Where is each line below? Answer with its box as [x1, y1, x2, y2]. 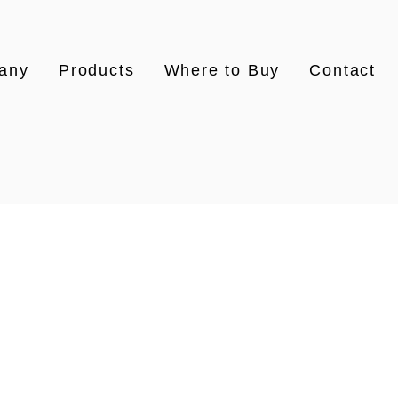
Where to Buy [163, 61, 281, 79]
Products [58, 61, 135, 79]
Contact [309, 61, 376, 79]
